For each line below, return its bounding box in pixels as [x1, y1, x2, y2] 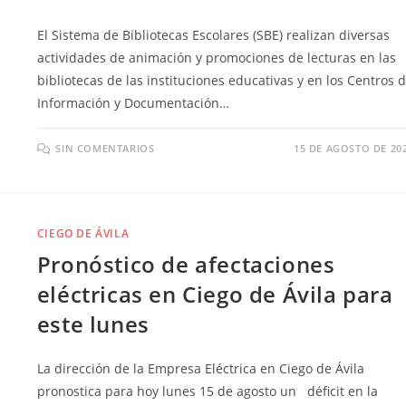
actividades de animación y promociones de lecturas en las [36, 48, 396, 66]
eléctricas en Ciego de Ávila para [36, 279, 393, 310]
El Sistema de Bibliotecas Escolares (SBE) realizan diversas [36, 25, 390, 43]
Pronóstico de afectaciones [36, 249, 335, 280]
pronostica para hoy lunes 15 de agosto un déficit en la [36, 382, 378, 401]
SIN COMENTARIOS [55, 140, 155, 155]
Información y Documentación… [36, 93, 229, 111]
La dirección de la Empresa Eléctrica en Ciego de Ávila [36, 360, 364, 378]
